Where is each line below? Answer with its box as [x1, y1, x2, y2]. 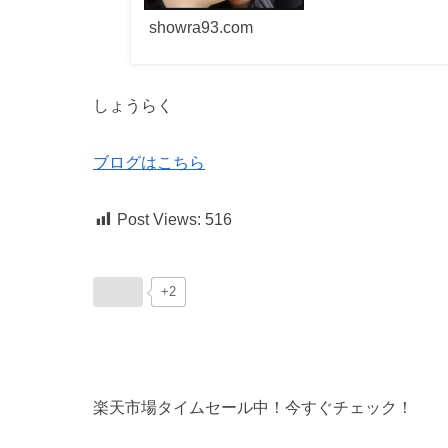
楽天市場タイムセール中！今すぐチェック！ [93, 398, 413, 416]
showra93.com [148, 19, 253, 37]
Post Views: [117, 210, 201, 228]
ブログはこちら [93, 154, 205, 172]
